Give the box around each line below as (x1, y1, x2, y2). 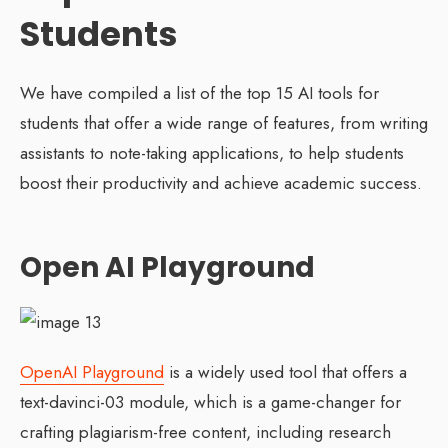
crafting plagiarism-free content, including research (20, 419, 391, 444)
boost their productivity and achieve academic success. (20, 170, 422, 195)
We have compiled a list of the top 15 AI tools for (20, 80, 379, 105)
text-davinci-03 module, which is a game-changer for (20, 389, 401, 414)
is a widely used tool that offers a (164, 359, 407, 384)
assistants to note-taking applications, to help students (20, 140, 404, 165)
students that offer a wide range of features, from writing (20, 110, 428, 135)
